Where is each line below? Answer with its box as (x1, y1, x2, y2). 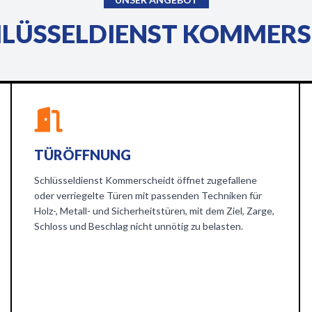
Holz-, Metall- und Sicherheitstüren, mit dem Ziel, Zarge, (34, 205, 275, 217)
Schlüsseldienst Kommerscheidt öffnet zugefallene (34, 174, 258, 186)
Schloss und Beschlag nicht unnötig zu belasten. (34, 220, 244, 232)
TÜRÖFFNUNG (34, 146, 132, 163)
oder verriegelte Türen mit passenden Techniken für (34, 189, 263, 201)
